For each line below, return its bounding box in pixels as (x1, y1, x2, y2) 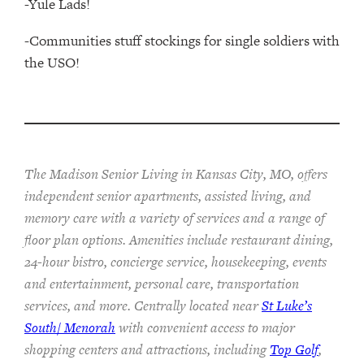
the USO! (24, 53, 80, 73)
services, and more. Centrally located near (24, 296, 262, 316)
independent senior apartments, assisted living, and (24, 186, 311, 206)
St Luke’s (262, 296, 312, 316)
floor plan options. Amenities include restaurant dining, (24, 230, 333, 250)
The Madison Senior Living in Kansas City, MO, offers (24, 164, 327, 184)
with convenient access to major (115, 318, 295, 338)
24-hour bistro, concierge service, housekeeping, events (24, 252, 327, 272)
